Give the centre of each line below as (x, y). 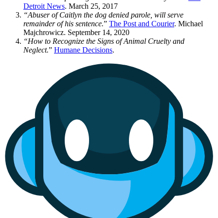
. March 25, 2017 (91, 6)
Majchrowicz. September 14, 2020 (76, 32)
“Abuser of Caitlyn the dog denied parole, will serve (103, 15)
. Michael (189, 23)
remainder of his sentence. (64, 23)
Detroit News (44, 6)
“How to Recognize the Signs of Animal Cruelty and (104, 41)
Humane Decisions (83, 50)
